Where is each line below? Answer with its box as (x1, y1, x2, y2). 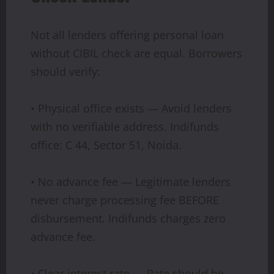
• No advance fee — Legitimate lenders (31, 174, 231, 189)
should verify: (31, 64, 100, 79)
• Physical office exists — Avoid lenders (31, 100, 232, 116)
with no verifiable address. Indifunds (31, 119, 219, 134)
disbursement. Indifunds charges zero (31, 210, 226, 226)
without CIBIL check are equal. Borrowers (31, 45, 242, 61)
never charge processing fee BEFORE (31, 192, 219, 207)
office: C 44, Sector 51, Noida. (31, 137, 182, 152)
